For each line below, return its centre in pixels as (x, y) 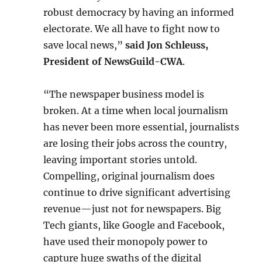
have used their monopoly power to (126, 242)
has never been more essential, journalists (142, 127)
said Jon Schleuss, (167, 45)
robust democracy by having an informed (139, 12)
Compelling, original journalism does (129, 176)
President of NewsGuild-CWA (113, 61)
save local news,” (85, 45)
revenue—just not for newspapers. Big (132, 209)
